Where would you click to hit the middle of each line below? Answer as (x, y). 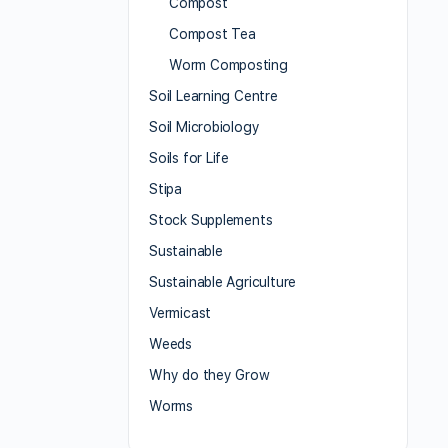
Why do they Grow (209, 375)
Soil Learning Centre (213, 96)
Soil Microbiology (204, 127)
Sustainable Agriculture (223, 282)
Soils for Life (189, 158)
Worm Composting (228, 65)
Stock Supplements (211, 220)
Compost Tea (212, 34)
